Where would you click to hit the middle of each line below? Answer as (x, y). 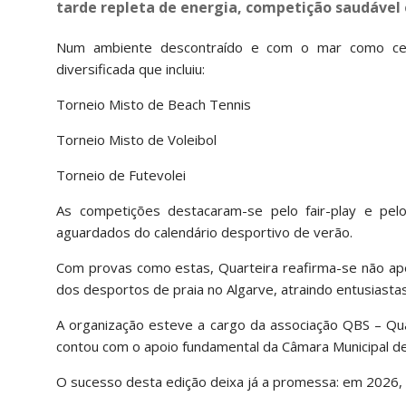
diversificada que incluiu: (130, 69)
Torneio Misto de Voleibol (136, 140)
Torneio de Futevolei (121, 175)
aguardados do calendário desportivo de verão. (204, 232)
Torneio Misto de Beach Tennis (154, 104)
